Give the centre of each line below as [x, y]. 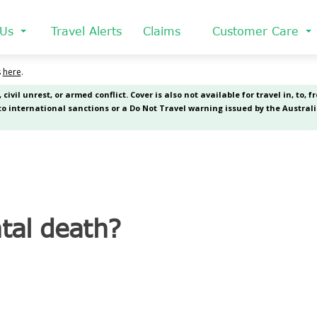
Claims [162, 31]
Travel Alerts [86, 31]
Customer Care [255, 31]
